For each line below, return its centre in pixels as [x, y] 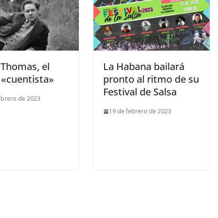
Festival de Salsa [140, 92]
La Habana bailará [144, 67]
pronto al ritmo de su [151, 79]
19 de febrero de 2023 [140, 111]
